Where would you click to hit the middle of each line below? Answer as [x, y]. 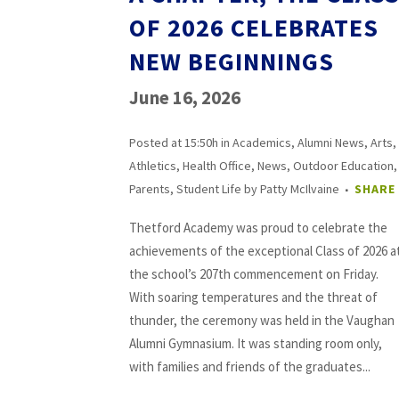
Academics [262, 142]
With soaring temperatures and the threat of [253, 297]
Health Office [217, 166]
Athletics [153, 166]
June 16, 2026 [185, 98]
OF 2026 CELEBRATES [254, 28]
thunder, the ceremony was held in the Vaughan [262, 320]
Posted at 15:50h [174, 142]
